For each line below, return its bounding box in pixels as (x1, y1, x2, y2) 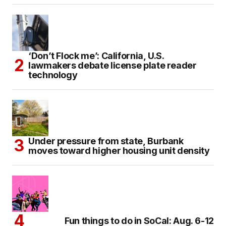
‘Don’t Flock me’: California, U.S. (28, 50, 164, 61)
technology (28, 69, 78, 80)
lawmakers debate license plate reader (28, 60, 197, 71)
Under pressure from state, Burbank (28, 135, 184, 146)
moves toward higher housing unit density (28, 145, 210, 156)
